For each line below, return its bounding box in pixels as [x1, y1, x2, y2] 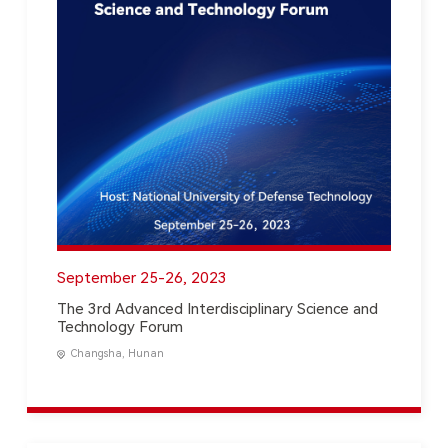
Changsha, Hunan [70, 346, 164, 360]
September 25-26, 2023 [56, 268, 227, 287]
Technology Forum [56, 317, 183, 336]
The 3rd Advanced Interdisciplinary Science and [56, 299, 378, 318]
